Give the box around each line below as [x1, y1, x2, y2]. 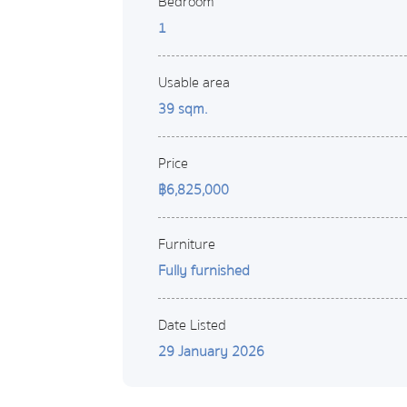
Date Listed [157, 313, 226, 337]
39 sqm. [157, 97, 207, 121]
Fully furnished [157, 259, 250, 283]
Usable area [157, 71, 230, 94]
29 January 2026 [157, 340, 264, 363]
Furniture [157, 233, 215, 256]
